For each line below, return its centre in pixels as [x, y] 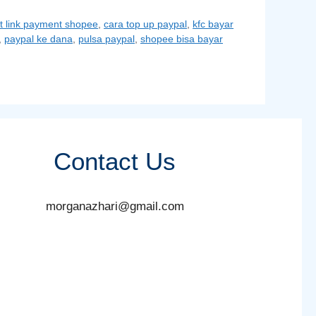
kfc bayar [213, 24]
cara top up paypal [146, 24]
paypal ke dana [38, 39]
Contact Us [115, 162]
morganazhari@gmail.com [115, 207]
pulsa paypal [107, 39]
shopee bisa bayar [182, 39]
